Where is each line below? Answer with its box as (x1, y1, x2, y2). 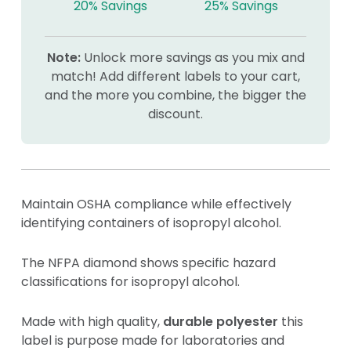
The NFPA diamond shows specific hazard (21, 254, 276, 273)
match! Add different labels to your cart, (51, 67, 300, 86)
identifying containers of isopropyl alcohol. (21, 214, 281, 233)
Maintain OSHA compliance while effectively (21, 195, 291, 214)
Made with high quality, (21, 313, 163, 331)
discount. (148, 105, 203, 124)
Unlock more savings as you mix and (80, 49, 305, 67)
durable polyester (163, 313, 278, 331)
